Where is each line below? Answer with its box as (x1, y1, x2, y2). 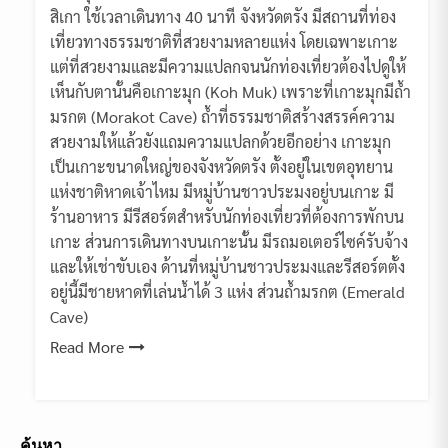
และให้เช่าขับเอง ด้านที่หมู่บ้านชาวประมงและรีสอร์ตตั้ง (50, 256, 405, 278)
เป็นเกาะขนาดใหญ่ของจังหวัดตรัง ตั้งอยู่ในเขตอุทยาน (50, 156, 393, 178)
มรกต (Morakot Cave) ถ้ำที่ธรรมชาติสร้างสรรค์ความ (50, 106, 395, 128)
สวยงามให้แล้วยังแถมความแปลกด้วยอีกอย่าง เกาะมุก (50, 131, 391, 153)
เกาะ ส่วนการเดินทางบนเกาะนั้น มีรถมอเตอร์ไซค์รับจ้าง (50, 231, 408, 253)
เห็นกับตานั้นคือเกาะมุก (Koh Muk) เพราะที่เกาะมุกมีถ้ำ (50, 81, 411, 103)
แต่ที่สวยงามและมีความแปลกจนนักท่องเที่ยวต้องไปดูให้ (50, 56, 406, 78)
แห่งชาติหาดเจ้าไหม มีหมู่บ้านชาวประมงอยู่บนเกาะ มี (50, 181, 394, 203)
